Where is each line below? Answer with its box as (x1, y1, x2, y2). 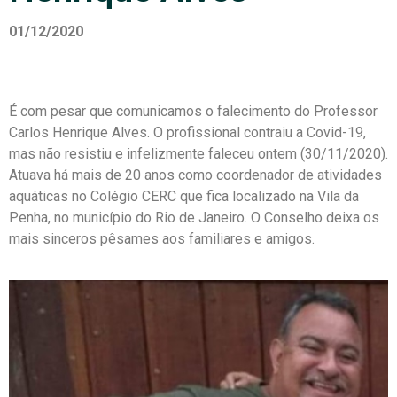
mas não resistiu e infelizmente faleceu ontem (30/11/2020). (9, 145, 388, 162)
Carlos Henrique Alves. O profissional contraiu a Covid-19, (9, 124, 366, 141)
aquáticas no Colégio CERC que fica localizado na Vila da (9, 188, 359, 205)
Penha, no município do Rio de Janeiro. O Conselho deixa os (9, 209, 379, 226)
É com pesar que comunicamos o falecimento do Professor (9, 103, 378, 120)
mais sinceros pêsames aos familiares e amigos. (9, 230, 315, 247)
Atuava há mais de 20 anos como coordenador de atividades (9, 167, 382, 183)
